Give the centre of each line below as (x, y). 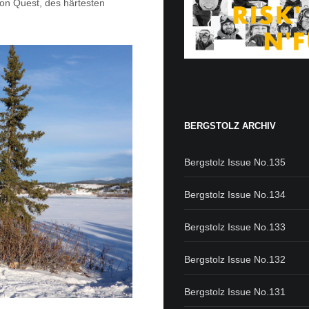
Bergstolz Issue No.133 (235, 227)
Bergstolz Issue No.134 (235, 194)
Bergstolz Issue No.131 (235, 291)
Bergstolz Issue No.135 (235, 162)
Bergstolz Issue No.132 (235, 259)
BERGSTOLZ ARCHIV (230, 126)
